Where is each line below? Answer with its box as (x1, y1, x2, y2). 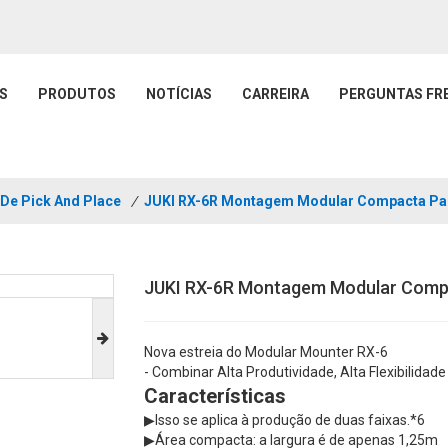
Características (144, 384, 286, 409)
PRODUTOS (38, 86, 116, 102)
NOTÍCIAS (146, 86, 212, 102)
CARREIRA (242, 86, 309, 102)
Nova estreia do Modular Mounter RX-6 (144, 344, 388, 361)
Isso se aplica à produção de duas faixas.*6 (155, 412, 425, 429)
